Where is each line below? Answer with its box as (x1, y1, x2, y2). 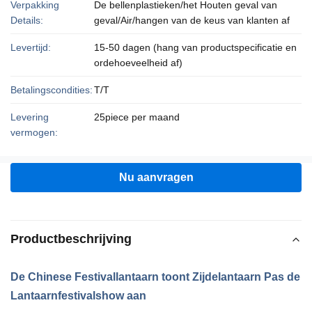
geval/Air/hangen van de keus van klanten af (94, 15, 290, 26)
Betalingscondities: (10, 84, 93, 95)
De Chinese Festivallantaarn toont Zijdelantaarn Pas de (10, 271, 300, 283)
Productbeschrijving (10, 232, 132, 246)
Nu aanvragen (118, 171, 194, 183)
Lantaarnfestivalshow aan (10, 290, 146, 302)
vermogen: (10, 127, 58, 138)
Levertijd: (10, 42, 51, 53)
